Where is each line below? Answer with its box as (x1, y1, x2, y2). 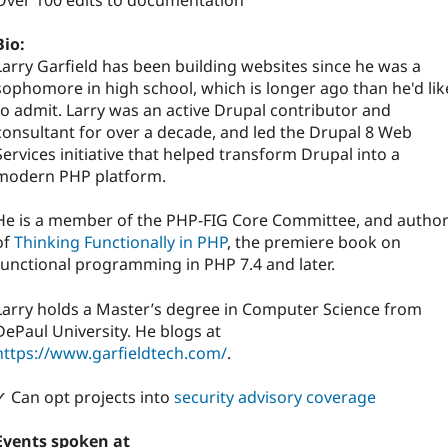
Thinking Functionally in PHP (14, 231, 227, 254)
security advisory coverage (174, 385, 376, 408)
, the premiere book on (227, 231, 401, 254)
